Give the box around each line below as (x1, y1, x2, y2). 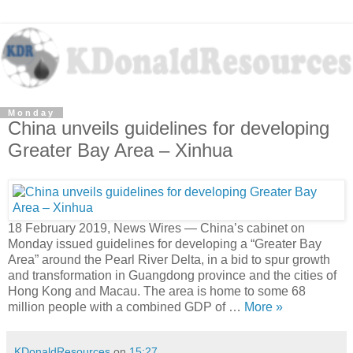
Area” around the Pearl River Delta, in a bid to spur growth (8, 253, 330, 267)
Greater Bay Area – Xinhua (8, 139, 232, 161)
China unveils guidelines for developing (8, 117, 329, 139)
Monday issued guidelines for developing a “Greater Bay (8, 237, 321, 251)
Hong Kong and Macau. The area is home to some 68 (8, 284, 306, 299)
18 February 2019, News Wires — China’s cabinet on (8, 221, 305, 236)
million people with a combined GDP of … (8, 300, 244, 314)
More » (244, 300, 283, 314)
